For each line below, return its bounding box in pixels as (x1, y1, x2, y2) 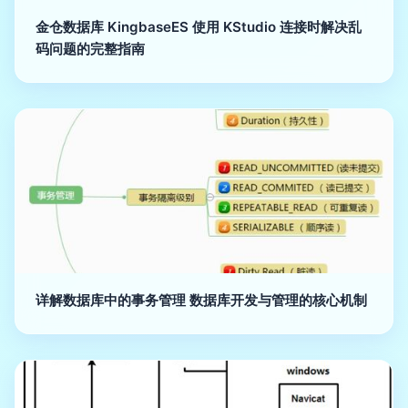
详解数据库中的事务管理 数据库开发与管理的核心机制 (36, 291, 367, 309)
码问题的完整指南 (36, 39, 145, 57)
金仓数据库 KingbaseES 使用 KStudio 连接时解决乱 (36, 17, 362, 36)
